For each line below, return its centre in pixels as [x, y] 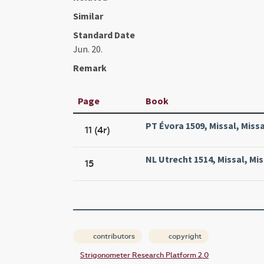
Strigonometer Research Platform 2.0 [144, 255]
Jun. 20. [88, 49]
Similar [88, 16]
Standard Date [104, 34]
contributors [113, 236]
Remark [90, 67]
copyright [184, 236]
